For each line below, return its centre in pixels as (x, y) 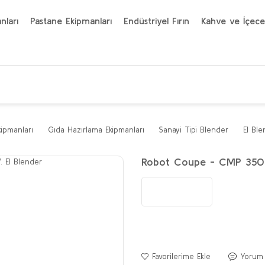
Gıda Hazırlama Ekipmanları (96, 130)
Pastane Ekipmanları (71, 21)
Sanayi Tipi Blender (194, 130)
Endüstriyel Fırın (156, 21)
